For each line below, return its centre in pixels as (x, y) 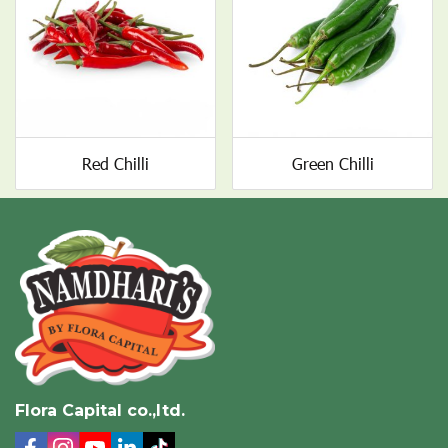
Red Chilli (115, 163)
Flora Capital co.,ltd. (100, 410)
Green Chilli (332, 163)
